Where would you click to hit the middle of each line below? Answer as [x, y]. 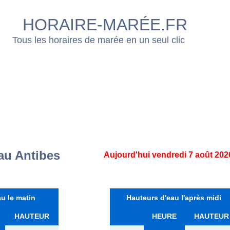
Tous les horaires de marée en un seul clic [98, 40]
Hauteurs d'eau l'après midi [174, 197]
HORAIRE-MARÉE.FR [105, 25]
